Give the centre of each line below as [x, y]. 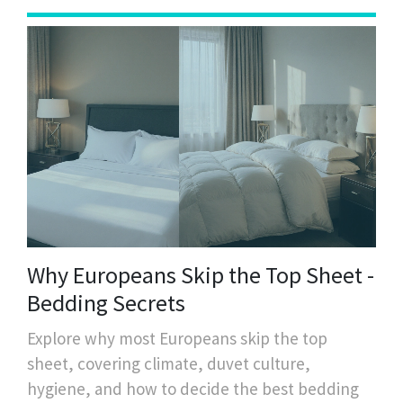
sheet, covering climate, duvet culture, [169, 364]
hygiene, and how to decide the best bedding [193, 389]
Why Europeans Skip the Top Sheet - [201, 275]
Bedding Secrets [106, 303]
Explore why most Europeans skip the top [177, 339]
